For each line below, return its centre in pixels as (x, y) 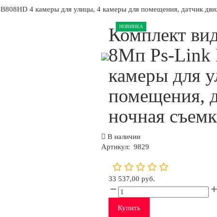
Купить (129, 208)
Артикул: (116, 147)
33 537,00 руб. (132, 179)
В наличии (123, 136)
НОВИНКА (131, 26)
